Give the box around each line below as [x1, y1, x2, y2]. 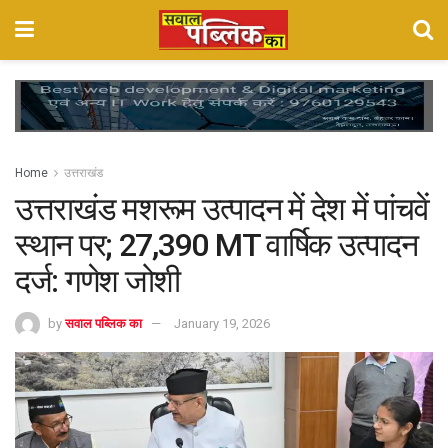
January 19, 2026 [174, 315, 270, 331]
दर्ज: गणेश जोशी [15, 262, 181, 301]
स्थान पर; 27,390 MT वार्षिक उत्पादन [15, 226, 418, 265]
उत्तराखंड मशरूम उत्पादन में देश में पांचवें [15, 190, 429, 229]
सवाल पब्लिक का [65, 315, 142, 331]
